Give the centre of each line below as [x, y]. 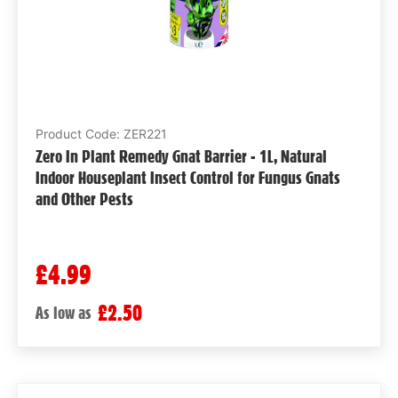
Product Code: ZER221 [101, 133]
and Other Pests [84, 199]
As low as [63, 312]
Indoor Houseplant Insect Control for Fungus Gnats [187, 177]
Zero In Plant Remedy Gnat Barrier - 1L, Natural [181, 156]
